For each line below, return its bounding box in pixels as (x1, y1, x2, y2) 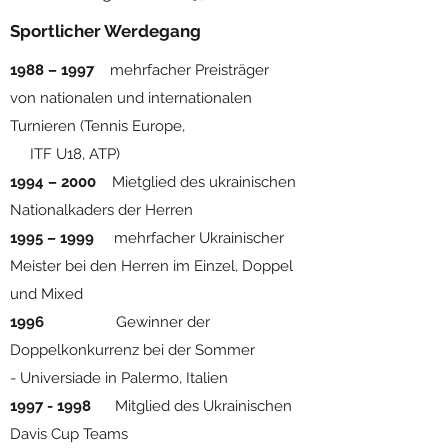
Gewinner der (48, 313, 210, 331)
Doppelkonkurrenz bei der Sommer (10, 341, 255, 359)
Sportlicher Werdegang (10, 21, 201, 41)
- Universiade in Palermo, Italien (10, 369, 236, 387)
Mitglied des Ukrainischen (91, 397, 292, 415)
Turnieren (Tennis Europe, (10, 117, 305, 135)
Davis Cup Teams (10, 425, 128, 443)
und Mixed (10, 285, 87, 303)
